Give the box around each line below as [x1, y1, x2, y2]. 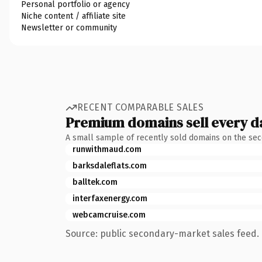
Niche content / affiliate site [21, 11, 126, 21]
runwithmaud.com [73, 144, 142, 154]
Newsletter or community [21, 22, 117, 33]
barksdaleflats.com [73, 160, 147, 171]
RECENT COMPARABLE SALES [77, 102, 204, 113]
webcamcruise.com [73, 209, 146, 220]
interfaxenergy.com [73, 193, 147, 204]
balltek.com [73, 177, 118, 187]
